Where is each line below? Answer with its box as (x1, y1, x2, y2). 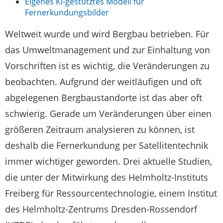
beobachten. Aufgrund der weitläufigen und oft (5, 76, 202, 88)
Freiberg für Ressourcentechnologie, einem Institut (5, 187, 217, 200)
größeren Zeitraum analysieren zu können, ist (5, 123, 195, 136)
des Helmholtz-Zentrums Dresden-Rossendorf (5, 203, 197, 216)
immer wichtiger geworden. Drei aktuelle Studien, (5, 155, 212, 168)
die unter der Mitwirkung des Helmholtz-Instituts (5, 171, 208, 184)
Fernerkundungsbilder (25, 7, 109, 18)
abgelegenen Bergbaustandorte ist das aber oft (5, 92, 202, 104)
